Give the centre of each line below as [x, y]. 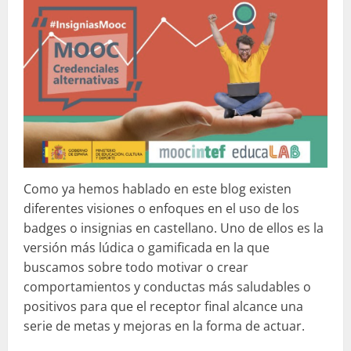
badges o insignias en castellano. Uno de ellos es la [174, 228]
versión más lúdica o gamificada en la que [147, 248]
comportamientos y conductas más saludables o [167, 287]
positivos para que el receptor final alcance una [163, 307]
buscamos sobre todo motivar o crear [136, 268]
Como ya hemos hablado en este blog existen [157, 189]
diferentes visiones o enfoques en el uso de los [161, 209]
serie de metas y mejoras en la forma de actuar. [164, 326]
